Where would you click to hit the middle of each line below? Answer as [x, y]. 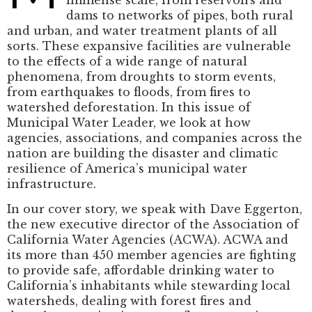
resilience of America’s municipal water [127, 168]
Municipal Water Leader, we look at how [129, 122]
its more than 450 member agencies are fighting [151, 255]
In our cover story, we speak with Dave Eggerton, [155, 209]
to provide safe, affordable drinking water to [141, 271]
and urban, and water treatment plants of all [142, 30]
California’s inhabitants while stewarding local [149, 286]
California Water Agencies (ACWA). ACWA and [148, 240]
